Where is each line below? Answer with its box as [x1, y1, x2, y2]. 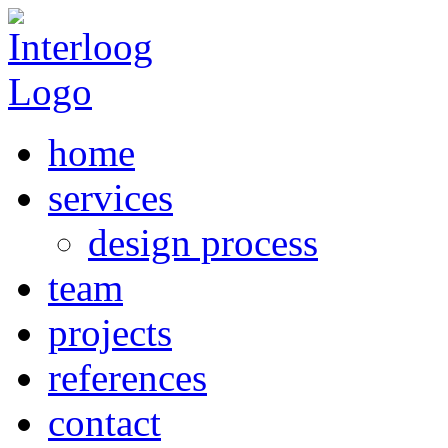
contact [48, 401, 161, 444]
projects [48, 311, 172, 354]
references [48, 356, 207, 399]
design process [88, 221, 318, 264]
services [48, 176, 173, 219]
